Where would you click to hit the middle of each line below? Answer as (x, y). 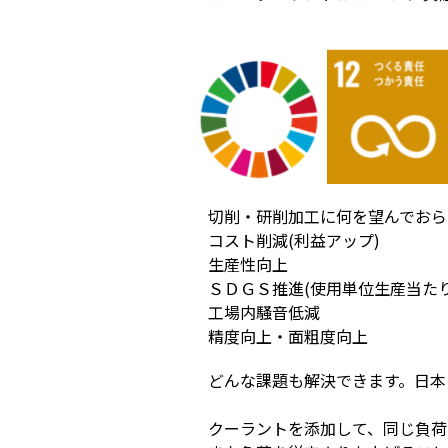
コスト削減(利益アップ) (294, 240)
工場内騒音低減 (264, 312)
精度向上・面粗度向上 (288, 336)
